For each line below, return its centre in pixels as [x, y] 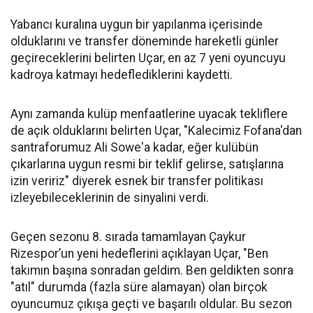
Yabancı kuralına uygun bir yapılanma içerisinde [137, 24]
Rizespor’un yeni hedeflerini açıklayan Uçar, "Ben [139, 254]
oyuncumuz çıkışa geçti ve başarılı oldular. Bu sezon [151, 304]
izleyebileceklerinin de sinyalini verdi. [110, 198]
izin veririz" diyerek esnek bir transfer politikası [137, 181]
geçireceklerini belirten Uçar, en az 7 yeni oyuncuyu [148, 58]
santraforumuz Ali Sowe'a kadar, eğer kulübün [134, 147]
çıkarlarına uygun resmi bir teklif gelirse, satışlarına [147, 164]
